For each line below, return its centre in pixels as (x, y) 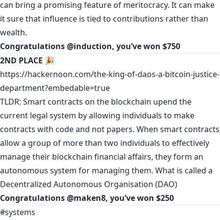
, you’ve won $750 (146, 46)
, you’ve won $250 (140, 198)
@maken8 (86, 198)
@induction (89, 46)
